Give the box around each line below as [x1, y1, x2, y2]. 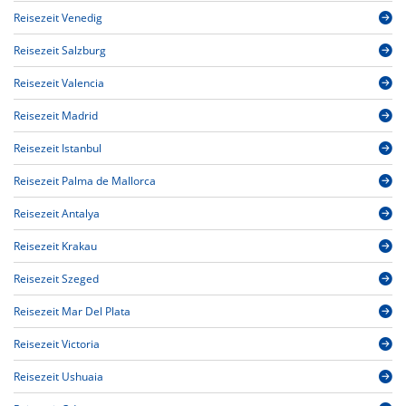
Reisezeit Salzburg [14, 43, 106, 59]
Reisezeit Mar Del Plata [14, 304, 130, 320]
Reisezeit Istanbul [14, 140, 101, 157]
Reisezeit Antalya [14, 206, 100, 222]
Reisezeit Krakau [14, 238, 97, 255]
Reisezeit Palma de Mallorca [14, 173, 156, 189]
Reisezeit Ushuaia [14, 369, 103, 385]
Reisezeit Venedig [14, 10, 102, 26]
